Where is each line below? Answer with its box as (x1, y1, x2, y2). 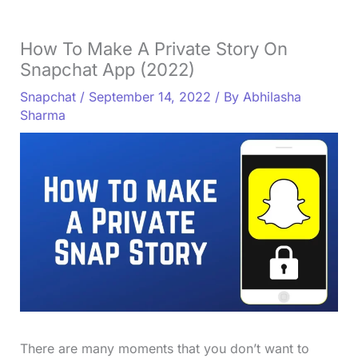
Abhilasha (242, 88, 301, 105)
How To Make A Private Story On (19, 38, 288, 59)
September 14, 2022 (88, 88, 215, 105)
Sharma (19, 106, 66, 123)
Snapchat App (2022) (19, 58, 195, 80)
